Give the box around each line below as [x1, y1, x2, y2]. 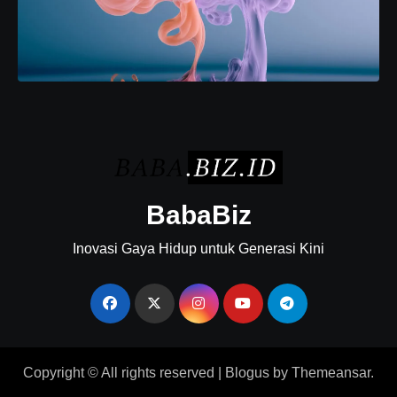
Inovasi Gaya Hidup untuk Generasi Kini [73, 241, 324, 257]
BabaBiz [145, 200, 252, 230]
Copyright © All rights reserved [23, 365, 214, 381]
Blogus [225, 365, 269, 381]
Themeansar [292, 365, 370, 381]
